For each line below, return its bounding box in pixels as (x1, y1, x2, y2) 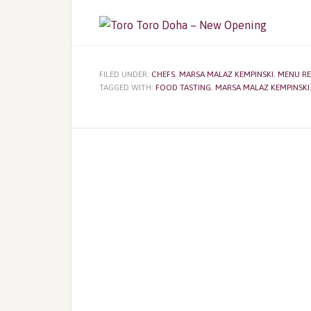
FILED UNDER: (99, 69, 151, 79)
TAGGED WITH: (99, 83, 155, 92)
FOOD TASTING (155, 83, 211, 92)
